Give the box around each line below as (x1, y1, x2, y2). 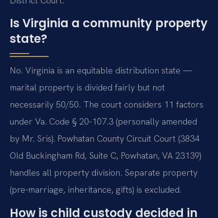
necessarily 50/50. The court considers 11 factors (10, 99, 203, 110)
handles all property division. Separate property (10, 167, 198, 179)
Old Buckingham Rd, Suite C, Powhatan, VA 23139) (10, 150, 201, 162)
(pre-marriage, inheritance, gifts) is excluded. (10, 184, 182, 196)
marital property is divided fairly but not (10, 82, 165, 93)
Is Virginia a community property (10, 15, 208, 32)
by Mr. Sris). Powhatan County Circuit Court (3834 (10, 133, 200, 145)
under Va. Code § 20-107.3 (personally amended (10, 116, 197, 127)
